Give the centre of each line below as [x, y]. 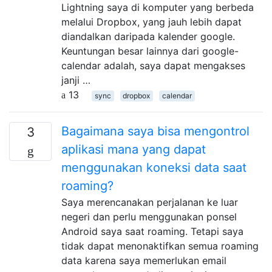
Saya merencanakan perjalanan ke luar [150, 202]
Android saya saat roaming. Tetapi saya [152, 231]
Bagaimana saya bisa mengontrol [155, 131]
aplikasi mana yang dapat [134, 149]
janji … [76, 80]
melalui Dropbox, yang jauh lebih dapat [151, 22]
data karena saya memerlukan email [144, 260]
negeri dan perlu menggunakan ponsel [149, 216]
